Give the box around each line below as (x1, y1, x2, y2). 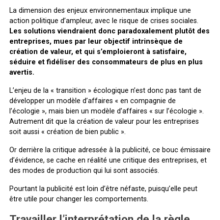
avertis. (9, 68, 34, 77)
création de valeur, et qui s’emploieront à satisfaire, (9, 47, 187, 56)
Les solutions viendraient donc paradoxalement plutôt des (9, 27, 210, 35)
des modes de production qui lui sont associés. (9, 166, 159, 175)
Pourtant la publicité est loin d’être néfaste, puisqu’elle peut (9, 184, 197, 193)
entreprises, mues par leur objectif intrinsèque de (9, 37, 183, 46)
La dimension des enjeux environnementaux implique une (9, 6, 191, 15)
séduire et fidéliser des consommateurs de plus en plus (9, 57, 203, 66)
